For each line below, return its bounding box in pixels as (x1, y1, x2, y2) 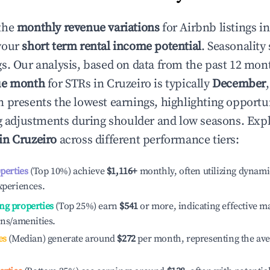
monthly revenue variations (16, 20, 160, 36)
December (212, 77, 266, 92)
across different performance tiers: (57, 133, 239, 148)
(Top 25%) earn (53, 200, 118, 212)
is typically (151, 77, 213, 92)
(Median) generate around (6, 233, 115, 245)
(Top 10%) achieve (28, 165, 105, 177)
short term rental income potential (22, 39, 201, 54)
